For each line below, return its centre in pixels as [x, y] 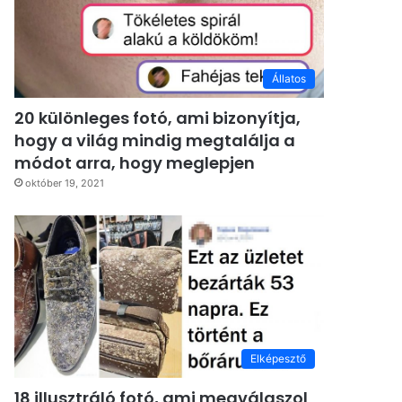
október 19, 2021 [65, 184]
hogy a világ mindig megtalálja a [155, 141]
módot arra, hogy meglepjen [135, 163]
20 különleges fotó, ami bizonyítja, [158, 118]
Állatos [289, 79]
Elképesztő [278, 359]
